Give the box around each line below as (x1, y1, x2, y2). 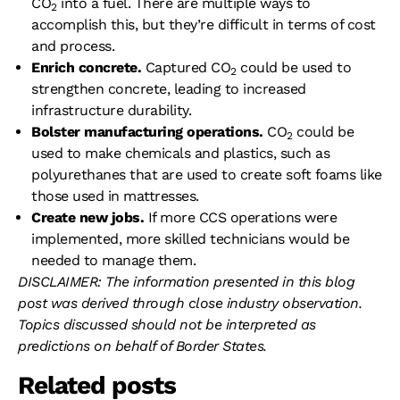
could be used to (236, 58, 351, 76)
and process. (31, 37, 114, 54)
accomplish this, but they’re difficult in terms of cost (31, 15, 376, 33)
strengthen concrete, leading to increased (31, 79, 306, 97)
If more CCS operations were (147, 208, 337, 226)
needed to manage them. (31, 251, 196, 269)
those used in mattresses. (31, 187, 199, 204)
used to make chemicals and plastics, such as (31, 144, 329, 162)
